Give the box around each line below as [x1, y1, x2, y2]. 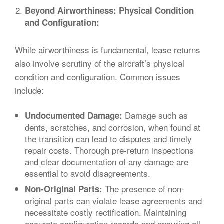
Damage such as [122, 108, 188, 121]
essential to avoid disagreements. [25, 166, 150, 179]
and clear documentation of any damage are [25, 155, 188, 168]
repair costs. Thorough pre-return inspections [25, 143, 194, 156]
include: [15, 83, 44, 96]
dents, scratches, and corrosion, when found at [25, 120, 200, 133]
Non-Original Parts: [25, 183, 102, 195]
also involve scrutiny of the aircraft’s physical [15, 56, 184, 69]
